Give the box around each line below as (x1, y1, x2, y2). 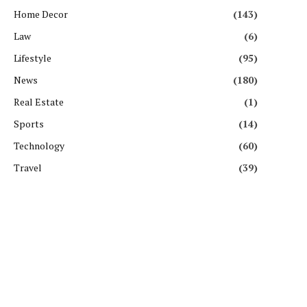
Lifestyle (14, 51, 51, 64)
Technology (14, 139, 64, 152)
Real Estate (14, 95, 64, 108)
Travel (14, 161, 42, 174)
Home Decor (14, 8, 68, 21)
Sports (14, 117, 44, 130)
